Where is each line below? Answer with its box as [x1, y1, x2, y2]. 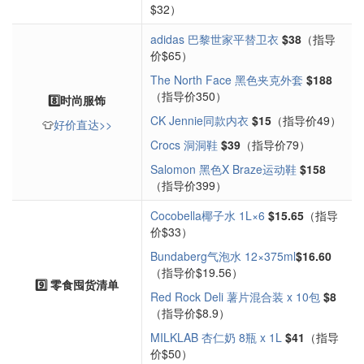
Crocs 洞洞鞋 [150, 136, 218, 153]
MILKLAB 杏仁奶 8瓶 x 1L [150, 329, 285, 345]
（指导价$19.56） [150, 264, 243, 280]
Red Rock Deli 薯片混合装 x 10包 [150, 288, 320, 305]
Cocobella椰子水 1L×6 [150, 207, 265, 223]
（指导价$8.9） [150, 305, 230, 321]
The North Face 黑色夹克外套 [150, 71, 303, 88]
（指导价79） [240, 136, 310, 153]
